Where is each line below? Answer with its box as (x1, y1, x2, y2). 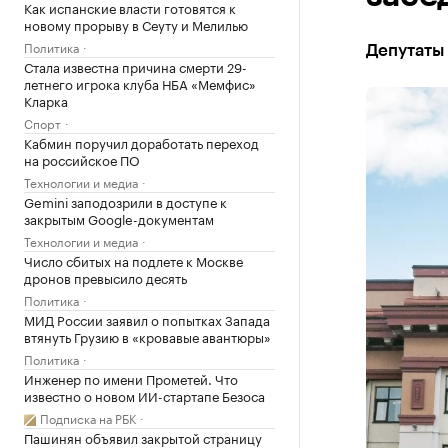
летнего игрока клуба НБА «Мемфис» (24, 73, 256, 93)
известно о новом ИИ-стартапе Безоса (24, 385, 265, 405)
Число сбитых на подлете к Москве (24, 250, 243, 270)
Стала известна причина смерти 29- (24, 56, 247, 76)
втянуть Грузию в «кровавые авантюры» (24, 326, 271, 346)
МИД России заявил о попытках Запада (24, 309, 270, 329)
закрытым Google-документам (24, 208, 214, 228)
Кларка (24, 90, 68, 110)
